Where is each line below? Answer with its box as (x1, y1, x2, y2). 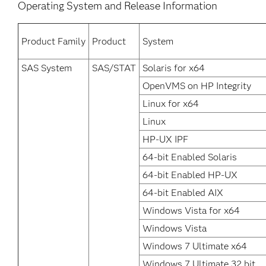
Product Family (21, 36, 85, 47)
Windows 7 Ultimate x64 (142, 240, 247, 252)
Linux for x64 (142, 98, 199, 109)
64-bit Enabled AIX (142, 187, 223, 198)
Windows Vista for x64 (142, 205, 240, 216)
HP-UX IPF (142, 134, 188, 145)
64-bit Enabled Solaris (142, 151, 237, 163)
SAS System (21, 62, 72, 74)
